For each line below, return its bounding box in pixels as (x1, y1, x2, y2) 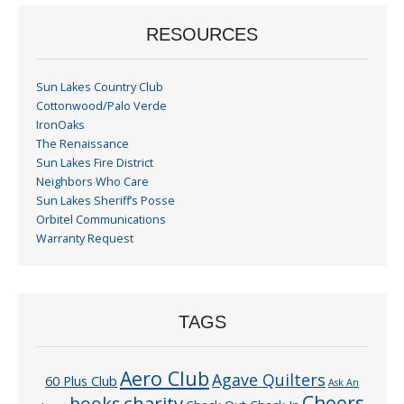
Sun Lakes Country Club (36, 79, 163, 96)
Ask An (328, 375, 359, 389)
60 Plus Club (45, 371, 117, 390)
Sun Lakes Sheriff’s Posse (36, 193, 175, 209)
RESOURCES (146, 24, 258, 45)
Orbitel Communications (36, 212, 166, 228)
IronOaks (36, 117, 85, 133)
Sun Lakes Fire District (36, 155, 153, 171)
